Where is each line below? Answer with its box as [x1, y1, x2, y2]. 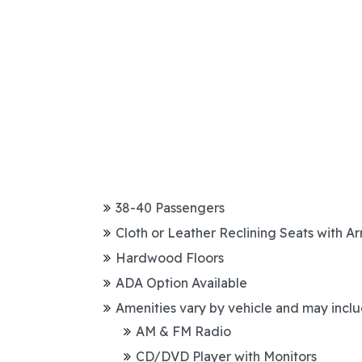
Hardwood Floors [116, 250, 224, 266]
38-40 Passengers [116, 200, 225, 216]
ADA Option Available [116, 275, 247, 291]
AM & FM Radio [136, 323, 231, 339]
